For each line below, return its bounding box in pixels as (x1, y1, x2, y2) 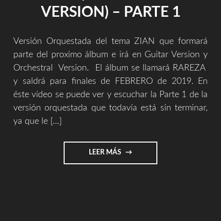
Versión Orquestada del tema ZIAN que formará (13, 37, 208, 46)
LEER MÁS (88, 149, 123, 156)
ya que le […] (13, 116, 62, 126)
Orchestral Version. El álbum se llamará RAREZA (13, 63, 208, 73)
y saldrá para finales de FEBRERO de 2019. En (13, 76, 208, 86)
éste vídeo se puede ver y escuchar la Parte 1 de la (13, 90, 208, 99)
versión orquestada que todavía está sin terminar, (13, 103, 208, 112)
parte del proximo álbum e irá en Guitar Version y (13, 50, 208, 59)
